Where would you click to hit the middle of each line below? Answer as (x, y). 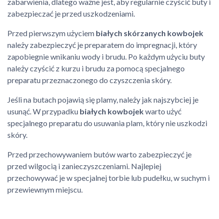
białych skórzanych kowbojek (150, 33)
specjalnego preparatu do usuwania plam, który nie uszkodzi (107, 123)
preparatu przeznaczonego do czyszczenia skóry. (89, 80)
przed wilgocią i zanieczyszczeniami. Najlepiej (84, 166)
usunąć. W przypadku (44, 111)
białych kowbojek (112, 111)
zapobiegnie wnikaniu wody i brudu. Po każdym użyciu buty (106, 56)
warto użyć (163, 111)
